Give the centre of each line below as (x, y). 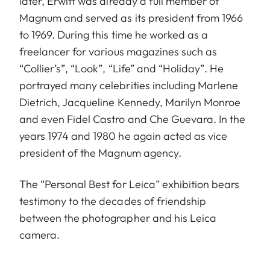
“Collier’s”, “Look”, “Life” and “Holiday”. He (122, 68)
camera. (40, 234)
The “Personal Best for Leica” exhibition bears (130, 184)
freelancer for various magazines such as (118, 51)
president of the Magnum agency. (100, 152)
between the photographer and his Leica (118, 218)
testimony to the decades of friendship (113, 201)
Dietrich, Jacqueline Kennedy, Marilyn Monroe (130, 102)
